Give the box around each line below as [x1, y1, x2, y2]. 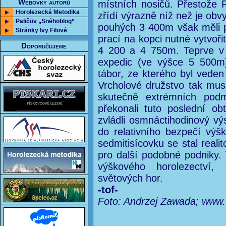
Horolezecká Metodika [16, 9, 80, 16]
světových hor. [98, 173, 163, 184]
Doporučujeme [21, 42, 67, 50]
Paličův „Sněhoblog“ [16, 18, 75, 25]
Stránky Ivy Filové [16, 27, 67, 34]
